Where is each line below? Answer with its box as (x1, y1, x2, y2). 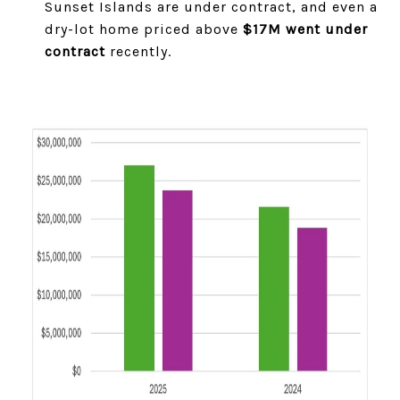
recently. (104, 43, 171, 60)
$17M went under (242, 21, 368, 37)
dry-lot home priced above (44, 21, 243, 37)
